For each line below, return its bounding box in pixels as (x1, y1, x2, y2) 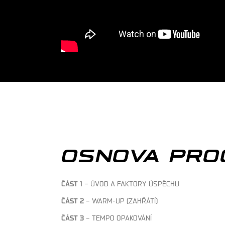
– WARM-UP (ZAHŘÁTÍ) (84, 195, 158, 205)
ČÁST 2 (61, 195, 84, 205)
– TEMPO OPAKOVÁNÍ (84, 212, 152, 222)
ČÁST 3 (61, 212, 84, 222)
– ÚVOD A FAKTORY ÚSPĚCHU (82, 178, 179, 188)
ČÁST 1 (61, 178, 82, 188)
